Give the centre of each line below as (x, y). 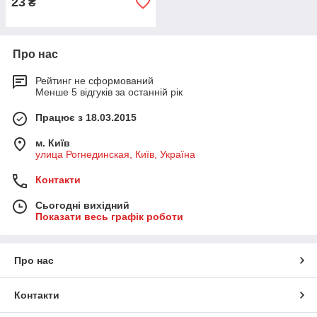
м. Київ (53, 143)
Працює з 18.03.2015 (86, 117)
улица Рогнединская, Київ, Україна (115, 154)
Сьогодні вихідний (82, 205)
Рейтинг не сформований (94, 81)
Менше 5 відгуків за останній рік (109, 92)
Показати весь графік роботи (109, 217)
